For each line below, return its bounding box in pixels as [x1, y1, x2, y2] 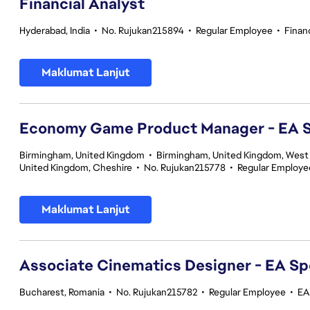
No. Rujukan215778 [144, 161, 226, 174]
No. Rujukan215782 [116, 286, 197, 298]
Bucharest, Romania [19, 286, 104, 298]
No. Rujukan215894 [102, 24, 184, 37]
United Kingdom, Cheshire [19, 161, 132, 174]
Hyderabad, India [19, 24, 90, 37]
